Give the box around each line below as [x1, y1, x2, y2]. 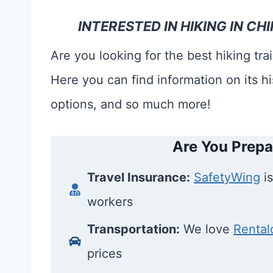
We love [180, 222, 233, 237]
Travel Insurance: [87, 170, 190, 185]
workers [87, 194, 133, 210]
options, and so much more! [51, 97, 211, 112]
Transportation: [87, 222, 180, 237]
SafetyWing [194, 170, 260, 185]
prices [87, 246, 122, 261]
